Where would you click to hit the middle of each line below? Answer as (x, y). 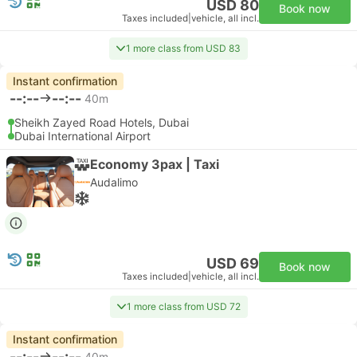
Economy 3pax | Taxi (155, 164)
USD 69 (233, 263)
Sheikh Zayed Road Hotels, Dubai (102, 122)
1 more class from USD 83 (183, 48)
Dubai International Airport (82, 136)
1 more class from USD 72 (183, 306)
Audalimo (114, 182)
